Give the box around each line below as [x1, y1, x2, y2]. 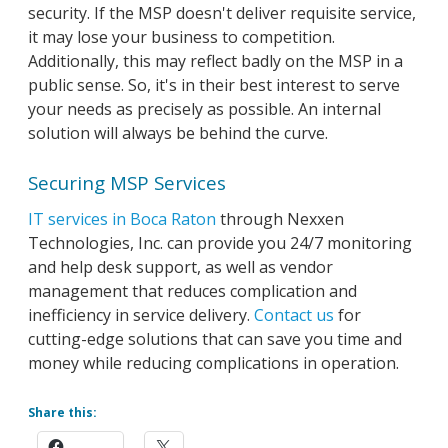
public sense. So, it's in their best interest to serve [28, 73, 400, 96]
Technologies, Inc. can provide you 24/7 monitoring [28, 231, 412, 254]
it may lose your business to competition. [28, 25, 335, 48]
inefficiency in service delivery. [28, 303, 254, 326]
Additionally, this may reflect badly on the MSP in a [28, 49, 403, 72]
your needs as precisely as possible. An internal [28, 97, 381, 120]
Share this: [28, 403, 97, 421]
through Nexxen [216, 207, 344, 230]
